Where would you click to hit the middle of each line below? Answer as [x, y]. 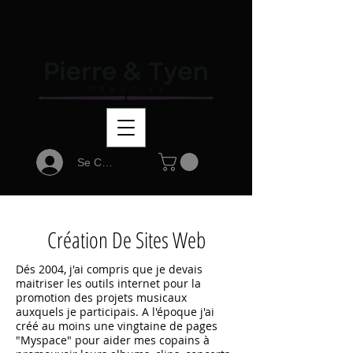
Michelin [126, 43]
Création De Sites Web [126, 239]
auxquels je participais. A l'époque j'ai [115, 311]
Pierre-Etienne [126, 19]
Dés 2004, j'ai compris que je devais [109, 269]
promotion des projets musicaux [101, 297]
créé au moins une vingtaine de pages [117, 325]
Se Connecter [111, 162]
